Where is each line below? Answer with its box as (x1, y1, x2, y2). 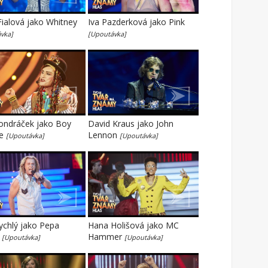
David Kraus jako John (88, 118, 173, 129)
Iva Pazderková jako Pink (88, 16, 185, 28)
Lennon (88, 129, 120, 141)
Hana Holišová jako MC (88, 220, 179, 231)
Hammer (88, 231, 124, 242)
